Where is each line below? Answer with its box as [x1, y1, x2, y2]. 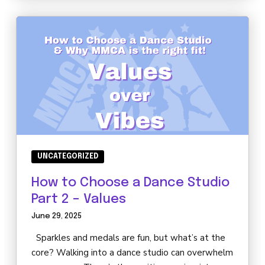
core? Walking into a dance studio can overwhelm [31, 247, 233, 259]
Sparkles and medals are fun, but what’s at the [31, 232, 225, 244]
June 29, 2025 [31, 212, 82, 221]
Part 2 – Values [31, 193, 126, 206]
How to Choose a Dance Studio [31, 176, 230, 190]
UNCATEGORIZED [37, 153, 98, 161]
